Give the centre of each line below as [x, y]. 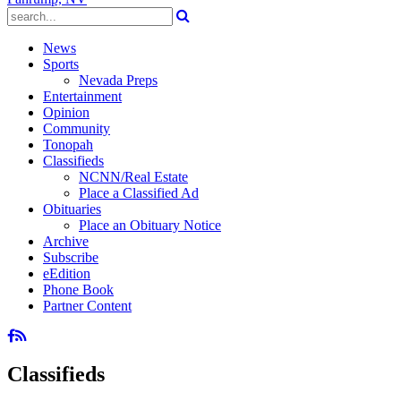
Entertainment [82, 96]
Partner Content [87, 306]
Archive [66, 241]
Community [77, 128]
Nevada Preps [118, 80]
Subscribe [71, 257]
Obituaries [72, 209]
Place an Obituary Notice [150, 225]
